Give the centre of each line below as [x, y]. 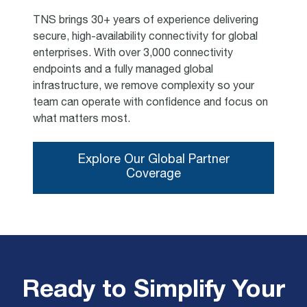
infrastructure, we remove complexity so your [144, 87]
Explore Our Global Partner [153, 161]
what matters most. [82, 120]
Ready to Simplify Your [153, 291]
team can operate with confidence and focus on [150, 104]
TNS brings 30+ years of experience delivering [146, 22]
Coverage [153, 175]
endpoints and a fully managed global [123, 71]
